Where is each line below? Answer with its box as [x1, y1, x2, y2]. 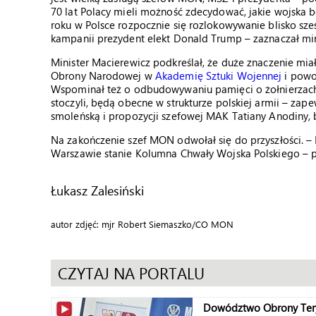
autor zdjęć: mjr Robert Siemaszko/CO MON [51, 218, 233, 230]
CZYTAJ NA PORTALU [58, 262, 205, 284]
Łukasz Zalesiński [51, 181, 144, 199]
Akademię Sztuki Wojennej [154, 68, 282, 83]
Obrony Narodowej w [51, 68, 155, 83]
